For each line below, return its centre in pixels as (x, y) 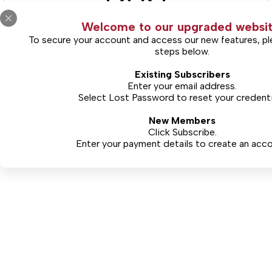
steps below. (182, 51)
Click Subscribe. (182, 132)
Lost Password (141, 97)
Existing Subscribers (182, 74)
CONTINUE (136, 131)
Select (93, 97)
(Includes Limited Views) (136, 56)
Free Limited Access (136, 86)
